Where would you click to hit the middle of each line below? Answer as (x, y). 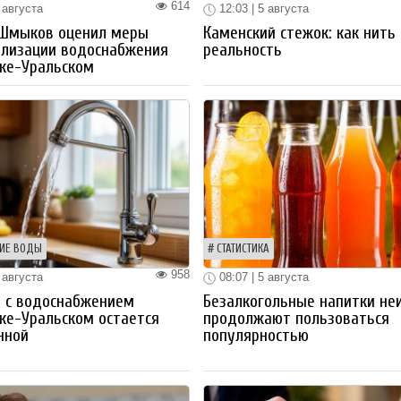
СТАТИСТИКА (243, 249)
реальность (243, 51)
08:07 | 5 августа (263, 277)
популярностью (256, 335)
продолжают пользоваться (297, 318)
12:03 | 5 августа (263, 9)
